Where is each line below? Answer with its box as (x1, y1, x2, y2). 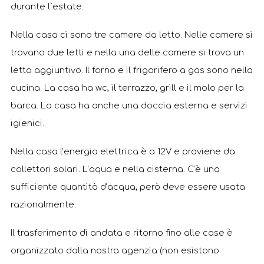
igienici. (11, 118, 44, 128)
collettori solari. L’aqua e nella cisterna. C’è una (11, 164, 220, 174)
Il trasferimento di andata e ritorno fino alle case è (11, 228, 233, 237)
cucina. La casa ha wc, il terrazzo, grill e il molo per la (11, 83, 244, 93)
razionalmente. (11, 200, 76, 209)
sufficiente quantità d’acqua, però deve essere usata (11, 182, 245, 192)
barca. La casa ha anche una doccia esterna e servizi (11, 101, 247, 110)
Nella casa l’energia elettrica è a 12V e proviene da (11, 147, 235, 156)
